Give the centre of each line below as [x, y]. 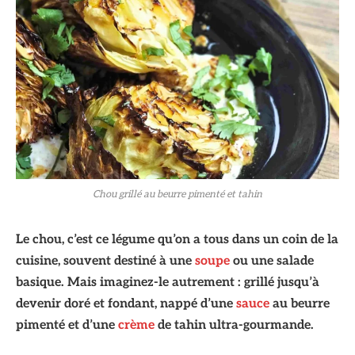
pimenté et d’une [67, 325]
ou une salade [272, 261]
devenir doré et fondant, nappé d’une [126, 303]
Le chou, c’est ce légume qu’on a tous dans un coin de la [177, 239]
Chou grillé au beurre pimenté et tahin [177, 194]
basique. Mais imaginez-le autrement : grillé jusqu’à [168, 282]
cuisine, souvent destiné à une [105, 261]
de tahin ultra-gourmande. [234, 325]
